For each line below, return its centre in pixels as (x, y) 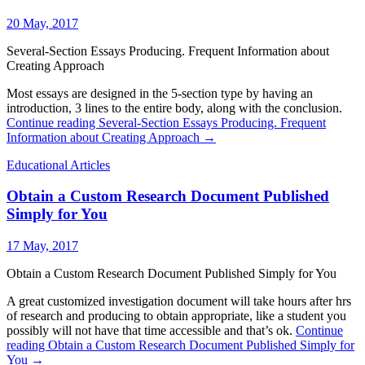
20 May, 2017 (42, 23)
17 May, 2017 (42, 246)
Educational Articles (58, 165)
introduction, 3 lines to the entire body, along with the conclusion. (174, 108)
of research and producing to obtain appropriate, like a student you (176, 316)
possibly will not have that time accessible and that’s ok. (151, 331)
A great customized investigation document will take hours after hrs (179, 301)
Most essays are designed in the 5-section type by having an (160, 93)
